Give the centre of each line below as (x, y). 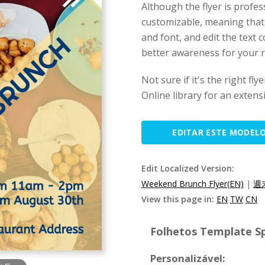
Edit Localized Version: (188, 168)
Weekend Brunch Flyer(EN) (193, 184)
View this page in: (179, 199)
